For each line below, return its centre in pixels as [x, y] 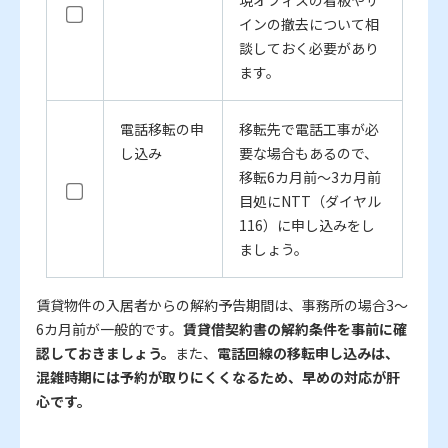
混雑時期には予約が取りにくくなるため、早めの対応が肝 [218, 377]
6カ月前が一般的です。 [109, 329]
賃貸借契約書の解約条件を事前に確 [295, 329]
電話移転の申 [161, 129]
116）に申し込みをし [306, 225]
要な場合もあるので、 [308, 153]
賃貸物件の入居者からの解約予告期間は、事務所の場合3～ [222, 305]
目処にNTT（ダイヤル [309, 201]
